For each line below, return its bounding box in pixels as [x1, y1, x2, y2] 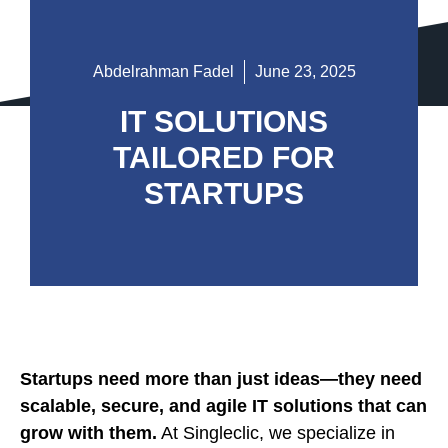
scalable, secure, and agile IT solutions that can [20, 396, 427, 416]
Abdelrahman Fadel [92, 63, 234, 80]
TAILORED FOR [113, 141, 335, 174]
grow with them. [20, 423, 157, 443]
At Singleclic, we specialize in [157, 423, 395, 443]
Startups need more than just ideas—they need [20, 369, 422, 389]
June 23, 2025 [254, 63, 356, 80]
